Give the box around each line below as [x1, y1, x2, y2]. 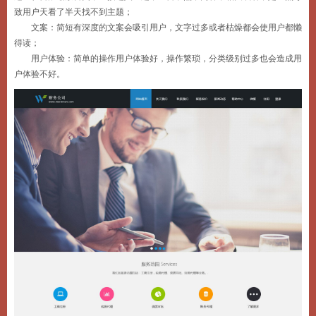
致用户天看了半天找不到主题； [14, 7, 133, 17]
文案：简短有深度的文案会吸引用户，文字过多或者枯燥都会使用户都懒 [31, 23, 302, 32]
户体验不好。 [14, 69, 65, 79]
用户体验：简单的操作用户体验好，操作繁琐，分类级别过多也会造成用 [31, 54, 302, 63]
